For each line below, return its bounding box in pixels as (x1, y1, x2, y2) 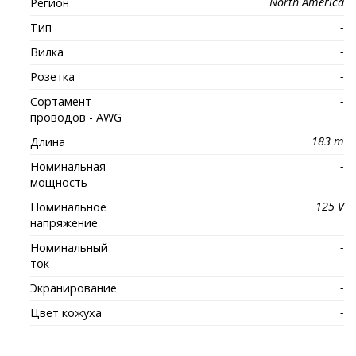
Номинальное (30, 199, 107, 215)
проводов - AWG (30, 110, 122, 126)
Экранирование (30, 281, 118, 296)
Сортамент (30, 94, 92, 110)
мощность (30, 175, 88, 191)
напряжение (30, 215, 99, 231)
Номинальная (30, 159, 106, 175)
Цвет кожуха (30, 305, 103, 321)
